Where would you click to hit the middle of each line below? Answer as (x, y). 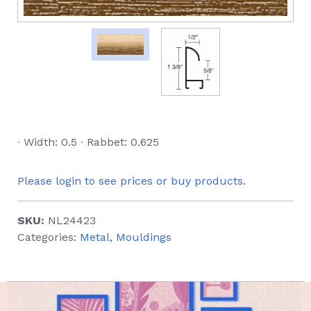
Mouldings (144, 237)
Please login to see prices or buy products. (132, 180)
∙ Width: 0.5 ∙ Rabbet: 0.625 (88, 142)
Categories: (49, 237)
